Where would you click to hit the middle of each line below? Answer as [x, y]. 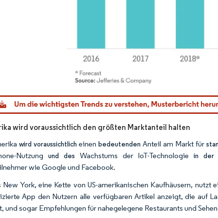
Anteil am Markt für [174, 144]
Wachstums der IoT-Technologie [137, 156]
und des [64, 156]
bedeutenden [120, 144]
